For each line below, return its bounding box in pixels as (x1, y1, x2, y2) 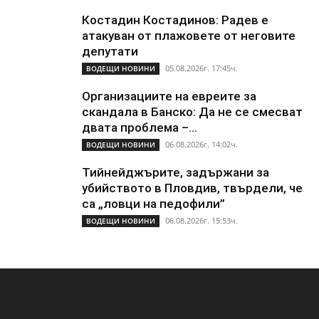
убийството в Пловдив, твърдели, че (82, 181, 303, 196)
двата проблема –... (82, 120, 197, 135)
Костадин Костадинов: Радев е (82, 13, 268, 28)
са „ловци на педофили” (82, 197, 225, 211)
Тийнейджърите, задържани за (82, 165, 269, 180)
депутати (82, 44, 138, 59)
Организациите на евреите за (82, 89, 256, 104)
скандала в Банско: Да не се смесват (82, 105, 303, 120)
